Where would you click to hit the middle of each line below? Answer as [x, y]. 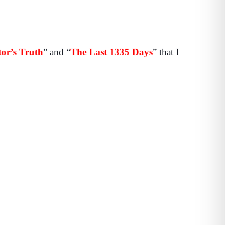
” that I [166, 52]
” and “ [57, 52]
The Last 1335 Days [111, 52]
